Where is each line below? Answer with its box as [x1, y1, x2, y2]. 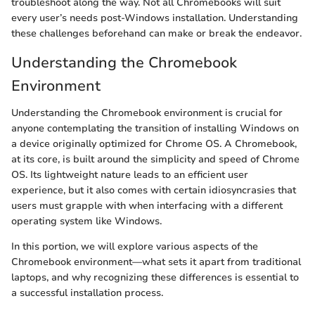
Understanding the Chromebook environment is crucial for [11, 105, 283, 120]
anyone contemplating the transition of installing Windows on [11, 121, 299, 135]
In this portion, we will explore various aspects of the [11, 239, 258, 253]
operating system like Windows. [11, 214, 162, 228]
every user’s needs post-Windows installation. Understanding [11, 11, 298, 25]
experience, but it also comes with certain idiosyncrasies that [11, 183, 296, 197]
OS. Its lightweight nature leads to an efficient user [11, 167, 248, 181]
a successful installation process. [11, 285, 163, 300]
